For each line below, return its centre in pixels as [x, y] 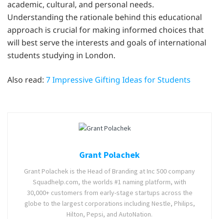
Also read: [27, 79]
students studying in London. [61, 55]
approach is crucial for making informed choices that [106, 30]
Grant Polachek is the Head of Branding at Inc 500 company [109, 171]
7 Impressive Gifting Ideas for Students [118, 79]
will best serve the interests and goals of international [107, 42]
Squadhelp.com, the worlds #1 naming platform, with [109, 182]
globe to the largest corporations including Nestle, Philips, [109, 204]
